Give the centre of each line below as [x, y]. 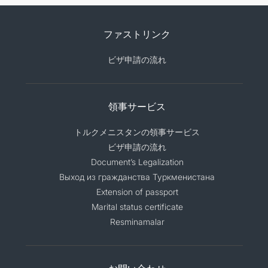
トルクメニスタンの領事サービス [137, 132]
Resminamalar [137, 221]
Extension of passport [137, 191]
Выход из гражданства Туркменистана [137, 176]
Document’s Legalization [137, 162]
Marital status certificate [137, 206]
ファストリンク [137, 33]
